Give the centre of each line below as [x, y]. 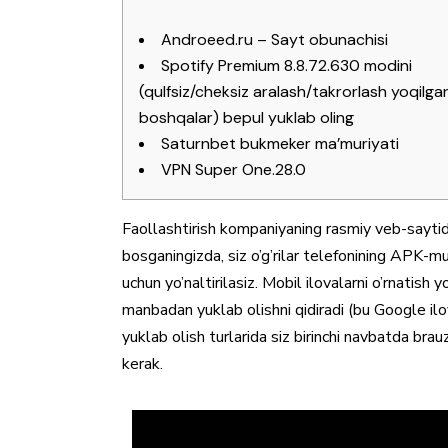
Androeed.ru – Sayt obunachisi [274, 39]
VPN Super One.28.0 [233, 169]
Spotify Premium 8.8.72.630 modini [286, 65]
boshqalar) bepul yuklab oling [246, 117]
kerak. [142, 364]
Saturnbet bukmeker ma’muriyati [280, 143]
